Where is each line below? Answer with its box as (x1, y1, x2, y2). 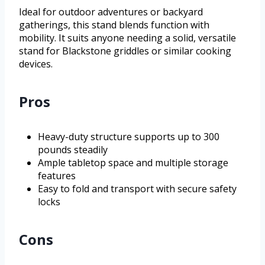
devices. (19, 57, 53, 71)
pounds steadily (38, 143, 108, 157)
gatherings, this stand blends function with (19, 18, 209, 32)
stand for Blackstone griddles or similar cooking (19, 44, 231, 58)
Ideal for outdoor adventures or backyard (19, 5, 203, 19)
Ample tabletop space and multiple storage (38, 156, 228, 170)
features (38, 169, 76, 183)
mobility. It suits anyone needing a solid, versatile (19, 31, 236, 45)
